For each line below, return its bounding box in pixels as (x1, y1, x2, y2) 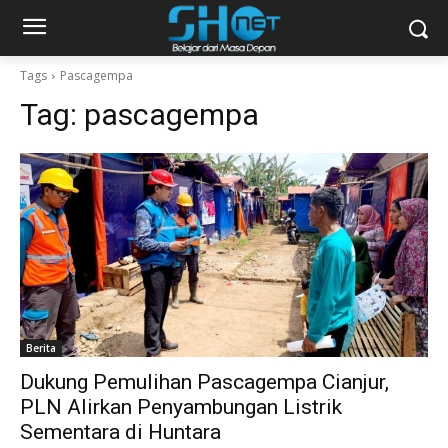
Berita (26, 341, 56, 355)
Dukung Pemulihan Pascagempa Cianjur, (20, 370, 389, 394)
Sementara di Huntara (20, 420, 221, 444)
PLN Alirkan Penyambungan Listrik (20, 395, 342, 419)
